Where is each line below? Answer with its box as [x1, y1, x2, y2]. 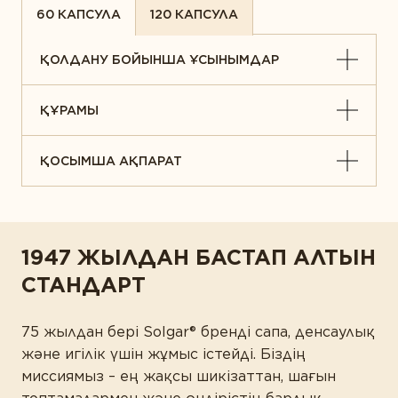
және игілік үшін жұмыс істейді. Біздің [21, 346, 306, 363]
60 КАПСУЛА [36, 6, 121, 21]
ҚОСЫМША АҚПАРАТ [40, 153, 182, 168]
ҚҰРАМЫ [40, 102, 99, 117]
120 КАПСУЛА [150, 6, 238, 21]
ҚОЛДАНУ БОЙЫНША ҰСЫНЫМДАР [40, 52, 279, 67]
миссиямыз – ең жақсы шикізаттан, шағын [21, 368, 336, 386]
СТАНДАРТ [21, 272, 146, 298]
